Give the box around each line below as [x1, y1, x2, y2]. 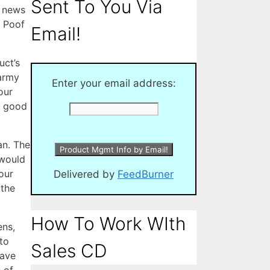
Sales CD [31, 239, 107, 262]
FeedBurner [118, 168, 174, 180]
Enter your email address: [51, 77, 176, 89]
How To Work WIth [31, 212, 186, 234]
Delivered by [54, 168, 118, 180]
